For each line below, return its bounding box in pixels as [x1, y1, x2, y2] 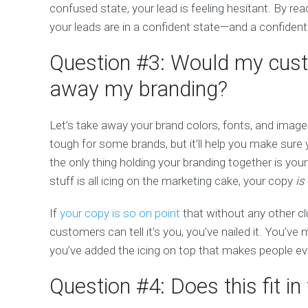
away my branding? [49, 76, 228, 102]
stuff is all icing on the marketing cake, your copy [49, 174, 296, 188]
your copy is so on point [60, 206, 180, 221]
